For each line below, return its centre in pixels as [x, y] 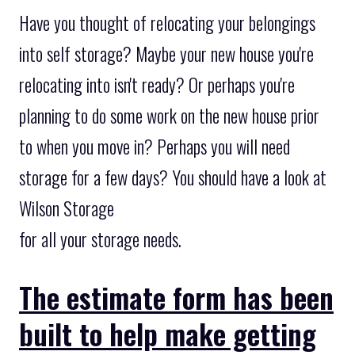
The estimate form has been [176, 297]
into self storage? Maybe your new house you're [166, 54]
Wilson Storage [67, 209]
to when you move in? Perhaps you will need [155, 147]
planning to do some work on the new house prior [169, 116]
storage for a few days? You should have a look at [173, 178]
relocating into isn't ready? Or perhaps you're [157, 85]
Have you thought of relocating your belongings [167, 23]
